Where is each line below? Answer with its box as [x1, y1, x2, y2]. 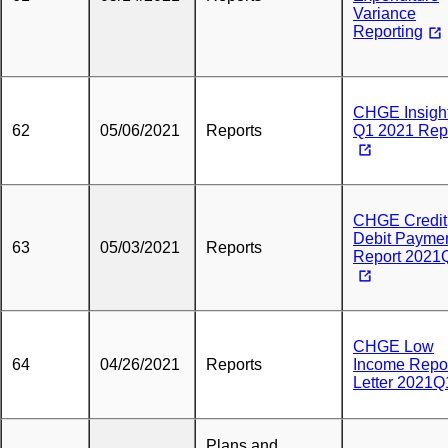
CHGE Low [353, 338, 434, 355]
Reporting [353, 23, 423, 40]
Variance [353, 5, 416, 22]
